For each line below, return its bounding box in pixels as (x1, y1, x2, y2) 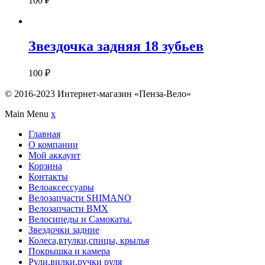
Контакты (28, 172, 68, 182)
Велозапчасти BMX (28, 203, 108, 214)
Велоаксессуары (28, 182, 94, 193)
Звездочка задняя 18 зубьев (28, 38, 203, 54)
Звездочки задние (28, 225, 99, 235)
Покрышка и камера (28, 246, 110, 257)
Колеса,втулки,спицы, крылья (28, 235, 149, 246)
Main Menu (5, 109, 51, 119)
